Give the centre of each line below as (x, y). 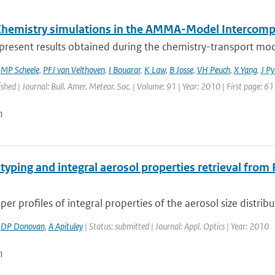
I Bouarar (124, 70)
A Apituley (65, 226)
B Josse (181, 70)
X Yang (245, 70)
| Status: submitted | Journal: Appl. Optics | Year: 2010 (176, 226)
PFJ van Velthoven (74, 70)
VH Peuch (213, 70)
